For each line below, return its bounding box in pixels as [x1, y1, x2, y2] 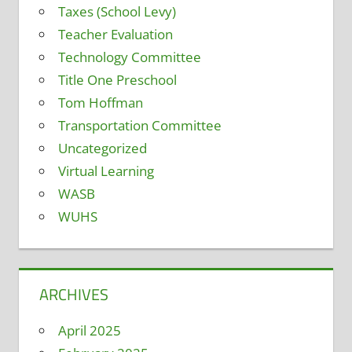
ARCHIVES [38, 282, 108, 307]
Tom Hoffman [57, 93, 143, 112]
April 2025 [57, 321, 121, 340]
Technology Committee [57, 48, 201, 67]
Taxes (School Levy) [57, 2, 176, 21]
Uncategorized [57, 139, 147, 158]
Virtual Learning [57, 162, 154, 181]
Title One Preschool [57, 71, 177, 90]
